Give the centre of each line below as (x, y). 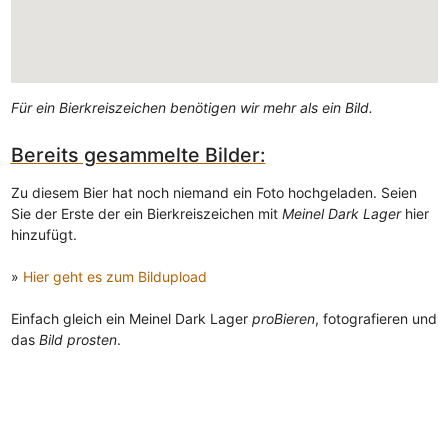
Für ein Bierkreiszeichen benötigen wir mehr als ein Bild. (191, 107)
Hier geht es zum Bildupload (114, 277)
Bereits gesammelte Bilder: (138, 154)
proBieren (283, 319)
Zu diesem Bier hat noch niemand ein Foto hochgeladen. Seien (213, 193)
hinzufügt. (43, 235)
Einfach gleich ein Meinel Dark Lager (131, 319)
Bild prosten (77, 340)
